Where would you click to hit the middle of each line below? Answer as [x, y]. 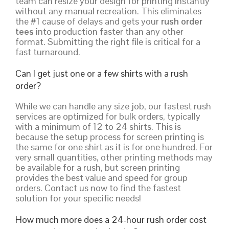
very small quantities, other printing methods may [114, 157]
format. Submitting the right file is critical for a [108, 41]
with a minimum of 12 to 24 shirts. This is [98, 126]
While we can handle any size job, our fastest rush [113, 106]
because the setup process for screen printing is [110, 136]
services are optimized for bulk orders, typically [108, 116]
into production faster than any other [109, 31]
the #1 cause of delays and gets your [88, 21]
